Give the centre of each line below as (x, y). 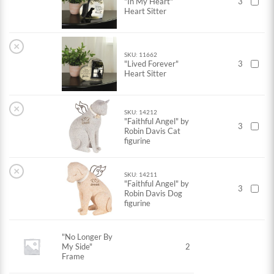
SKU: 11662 (141, 55)
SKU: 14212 (141, 112)
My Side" (77, 247)
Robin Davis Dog (154, 194)
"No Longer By (87, 237)
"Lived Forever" (152, 64)
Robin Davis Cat (153, 131)
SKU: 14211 (141, 175)
